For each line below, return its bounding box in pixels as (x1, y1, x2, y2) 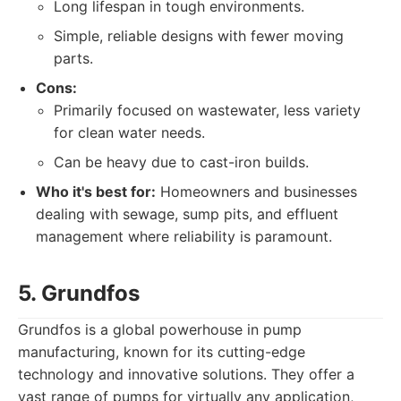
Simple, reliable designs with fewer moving (54, 27, 344, 45)
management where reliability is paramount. (36, 227, 332, 245)
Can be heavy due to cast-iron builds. (54, 153, 309, 171)
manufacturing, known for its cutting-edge (18, 343, 305, 361)
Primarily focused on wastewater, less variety (54, 101, 361, 119)
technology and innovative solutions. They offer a (18, 365, 354, 383)
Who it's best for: (36, 183, 156, 200)
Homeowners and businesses (156, 183, 357, 200)
